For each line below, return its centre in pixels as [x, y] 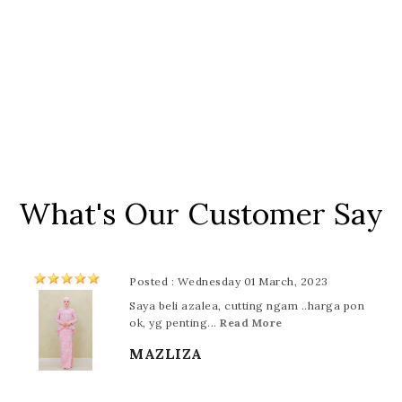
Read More [251, 323]
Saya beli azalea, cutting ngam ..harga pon [247, 306]
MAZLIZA [166, 354]
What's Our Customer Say [201, 214]
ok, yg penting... [175, 323]
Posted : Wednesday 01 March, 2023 [229, 282]
